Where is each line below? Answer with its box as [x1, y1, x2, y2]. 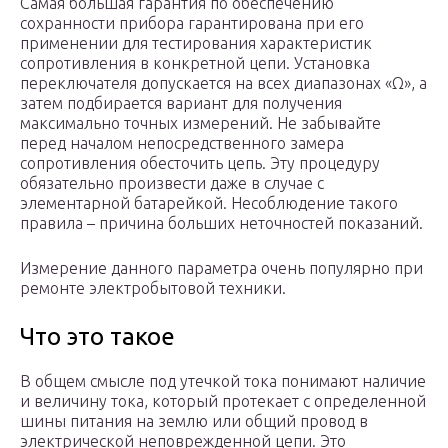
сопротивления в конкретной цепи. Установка [20, 54, 370, 73]
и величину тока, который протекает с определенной [20, 392, 426, 411]
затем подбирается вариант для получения [20, 94, 342, 113]
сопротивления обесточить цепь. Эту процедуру [20, 154, 380, 173]
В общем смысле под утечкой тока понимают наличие [20, 372, 426, 391]
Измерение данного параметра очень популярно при [20, 259, 423, 278]
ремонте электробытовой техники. [20, 279, 286, 298]
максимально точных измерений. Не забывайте [20, 114, 381, 133]
